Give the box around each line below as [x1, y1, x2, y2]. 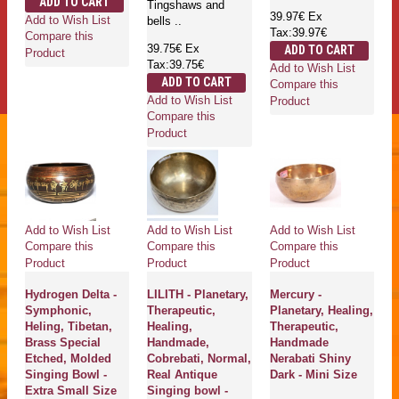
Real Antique [147, 368, 218, 382]
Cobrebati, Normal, [147, 352, 252, 366]
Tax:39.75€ [147, 58, 205, 72]
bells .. [147, 14, 183, 28]
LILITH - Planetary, [147, 288, 249, 302]
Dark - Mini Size [269, 368, 357, 382]
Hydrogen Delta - [25, 288, 117, 302]
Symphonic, [25, 304, 92, 318]
